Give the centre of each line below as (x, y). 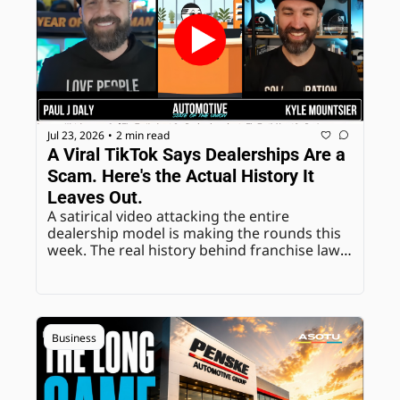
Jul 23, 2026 (76, 135)
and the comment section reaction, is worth (195, 267)
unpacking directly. (111, 284)
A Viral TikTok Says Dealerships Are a (196, 155)
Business (74, 338)
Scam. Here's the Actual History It (181, 176)
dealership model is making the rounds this (194, 233)
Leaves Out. (95, 198)
